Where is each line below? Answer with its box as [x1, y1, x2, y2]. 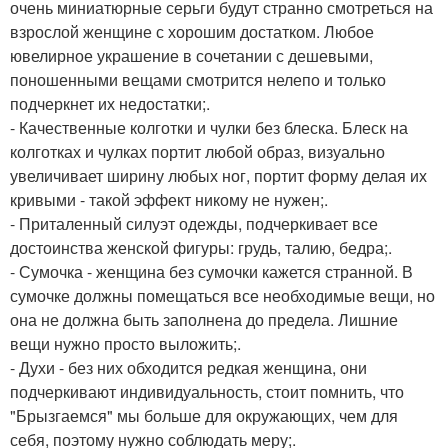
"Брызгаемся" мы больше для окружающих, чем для [10, 404, 398, 428]
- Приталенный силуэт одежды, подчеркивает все [10, 212, 378, 236]
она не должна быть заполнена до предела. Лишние [10, 308, 398, 332]
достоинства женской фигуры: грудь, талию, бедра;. [10, 236, 392, 260]
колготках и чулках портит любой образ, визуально [10, 140, 385, 164]
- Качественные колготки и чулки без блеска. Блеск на [10, 116, 408, 140]
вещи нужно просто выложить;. [10, 332, 241, 356]
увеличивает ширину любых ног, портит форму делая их [10, 164, 427, 188]
